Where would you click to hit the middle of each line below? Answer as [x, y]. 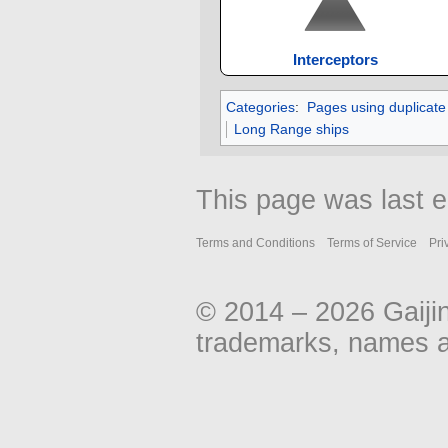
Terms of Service [372, 243]
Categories [260, 107]
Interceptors [335, 60]
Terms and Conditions [255, 243]
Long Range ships [291, 129]
